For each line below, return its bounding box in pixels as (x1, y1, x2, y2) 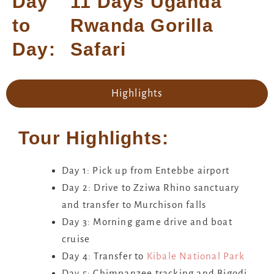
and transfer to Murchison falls (62, 199, 212, 210)
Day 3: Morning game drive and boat (62, 217, 232, 228)
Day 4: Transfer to (62, 251, 147, 262)
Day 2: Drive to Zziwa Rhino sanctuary (62, 182, 240, 193)
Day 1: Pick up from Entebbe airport (62, 165, 229, 176)
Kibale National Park (146, 251, 245, 262)
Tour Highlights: (18, 128, 169, 149)
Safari (70, 39, 127, 60)
